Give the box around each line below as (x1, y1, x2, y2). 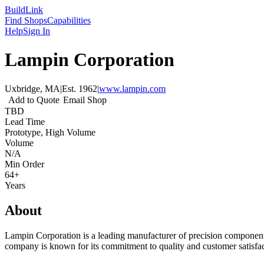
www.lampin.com (99, 83, 166, 94)
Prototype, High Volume (5, 127, 95, 137)
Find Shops (5, 15, 47, 25)
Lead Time (5, 116, 45, 127)
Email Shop (63, 94, 107, 105)
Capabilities (47, 15, 91, 25)
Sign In (23, 26, 50, 36)
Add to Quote (8, 94, 60, 105)
